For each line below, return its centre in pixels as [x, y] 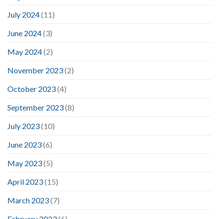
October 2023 [32, 88]
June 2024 [24, 33]
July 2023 [23, 126]
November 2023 [35, 70]
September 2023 [35, 107]
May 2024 [25, 51]
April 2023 [25, 181]
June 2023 [24, 144]
